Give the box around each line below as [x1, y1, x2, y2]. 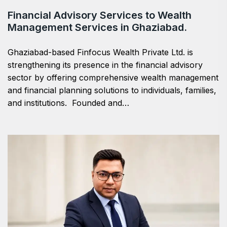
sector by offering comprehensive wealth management [8, 72, 218, 83]
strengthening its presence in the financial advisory [8, 59, 203, 70]
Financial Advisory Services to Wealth [8, 9, 192, 21]
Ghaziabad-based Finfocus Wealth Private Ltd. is [8, 47, 193, 57]
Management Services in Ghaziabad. [8, 21, 187, 33]
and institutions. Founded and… [8, 97, 129, 108]
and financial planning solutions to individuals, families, [8, 85, 216, 95]
